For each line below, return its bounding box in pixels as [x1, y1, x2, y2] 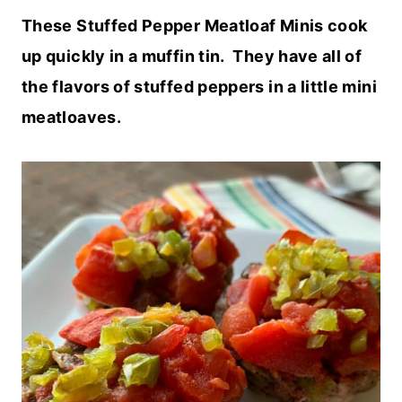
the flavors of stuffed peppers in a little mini [22, 77, 377, 97]
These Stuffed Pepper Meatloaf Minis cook [22, 16, 368, 36]
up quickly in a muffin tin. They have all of [22, 47, 363, 66]
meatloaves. [22, 108, 121, 127]
